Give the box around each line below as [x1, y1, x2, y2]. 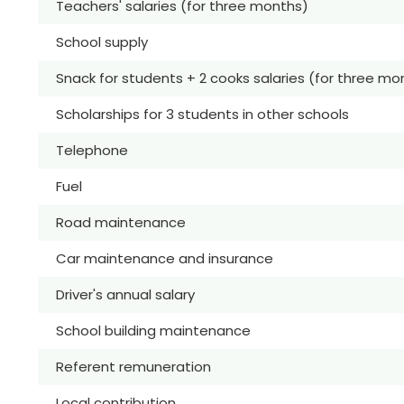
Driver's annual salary [56, 284, 195, 304]
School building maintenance [56, 320, 251, 340]
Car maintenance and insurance [56, 248, 273, 268]
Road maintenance [56, 212, 186, 232]
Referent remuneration [56, 356, 211, 376]
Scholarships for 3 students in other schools [56, 104, 349, 124]
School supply [56, 32, 148, 51]
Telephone [56, 140, 128, 160]
